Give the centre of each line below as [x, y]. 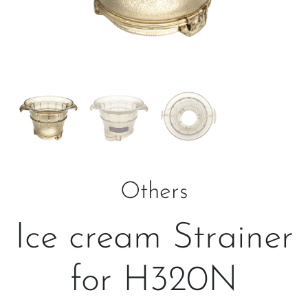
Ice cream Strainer [154, 239]
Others [154, 192]
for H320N [154, 281]
